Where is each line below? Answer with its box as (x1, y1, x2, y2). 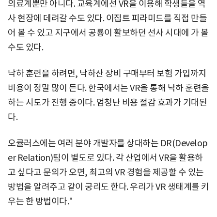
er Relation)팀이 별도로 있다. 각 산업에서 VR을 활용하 (8, 152, 203, 163)
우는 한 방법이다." (8, 195, 73, 207)
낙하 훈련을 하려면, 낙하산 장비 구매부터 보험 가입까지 (8, 67, 206, 79)
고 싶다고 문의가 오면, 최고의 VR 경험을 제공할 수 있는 (8, 166, 204, 178)
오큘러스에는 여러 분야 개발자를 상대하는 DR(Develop (8, 137, 208, 149)
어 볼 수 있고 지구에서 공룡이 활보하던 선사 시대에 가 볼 (8, 27, 209, 38)
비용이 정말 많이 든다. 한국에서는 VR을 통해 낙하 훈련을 (8, 82, 209, 93)
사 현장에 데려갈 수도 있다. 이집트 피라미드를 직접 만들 (8, 12, 207, 24)
